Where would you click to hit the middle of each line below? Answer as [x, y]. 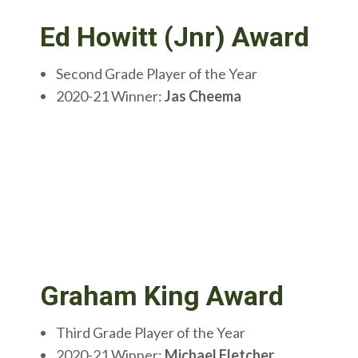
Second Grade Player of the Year [157, 74]
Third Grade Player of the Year [151, 332]
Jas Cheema [203, 96]
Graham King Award [162, 295]
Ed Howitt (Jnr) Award [175, 37]
